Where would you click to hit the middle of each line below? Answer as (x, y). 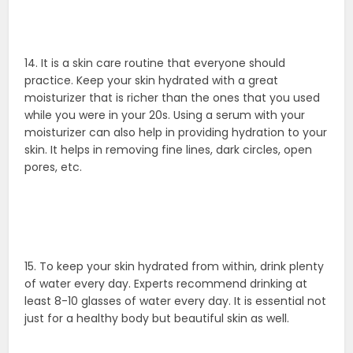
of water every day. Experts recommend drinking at (166, 284)
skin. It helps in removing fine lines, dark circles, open (169, 150)
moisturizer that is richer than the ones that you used (173, 98)
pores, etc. (54, 167)
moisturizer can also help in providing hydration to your (176, 133)
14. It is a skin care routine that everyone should (155, 63)
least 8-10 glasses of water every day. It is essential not (176, 301)
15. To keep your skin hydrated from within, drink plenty (175, 267)
